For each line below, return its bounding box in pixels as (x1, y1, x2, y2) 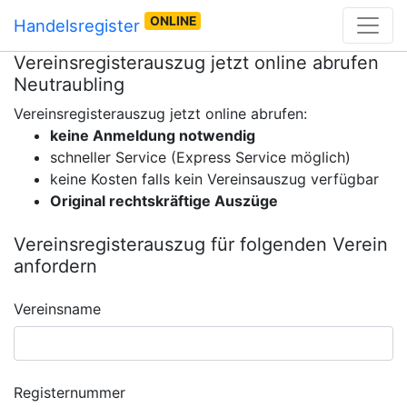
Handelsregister (14, 15, 144, 35)
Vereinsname (14, 300, 101, 318)
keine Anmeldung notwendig (50, 126, 255, 144)
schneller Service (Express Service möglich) (50, 148, 351, 166)
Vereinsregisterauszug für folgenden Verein (14, 233, 388, 255)
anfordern (14, 255, 97, 277)
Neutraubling (14, 74, 124, 95)
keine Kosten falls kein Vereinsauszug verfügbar (50, 170, 379, 188)
